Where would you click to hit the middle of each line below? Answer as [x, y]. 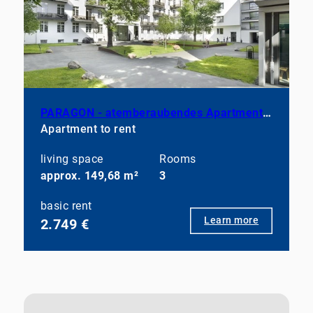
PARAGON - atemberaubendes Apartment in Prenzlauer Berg [267, 113]
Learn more [232, 220]
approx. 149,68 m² [89, 176]
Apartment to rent [88, 129]
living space [72, 159]
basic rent [66, 206]
